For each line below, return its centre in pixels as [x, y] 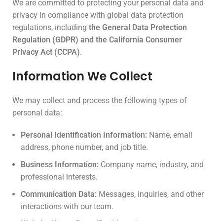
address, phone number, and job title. [84, 147]
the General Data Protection [138, 27]
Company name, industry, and [151, 165]
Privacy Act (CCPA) [46, 52]
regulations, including [51, 27]
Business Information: [60, 165]
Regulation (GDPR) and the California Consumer [97, 40]
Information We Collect [82, 76]
